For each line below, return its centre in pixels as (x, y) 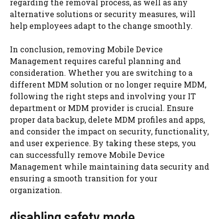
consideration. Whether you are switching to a (101, 73)
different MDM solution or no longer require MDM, (108, 84)
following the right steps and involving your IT (103, 96)
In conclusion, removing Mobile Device (86, 49)
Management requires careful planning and (95, 61)
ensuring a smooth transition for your (84, 178)
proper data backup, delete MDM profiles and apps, (107, 120)
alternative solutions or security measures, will (103, 14)
